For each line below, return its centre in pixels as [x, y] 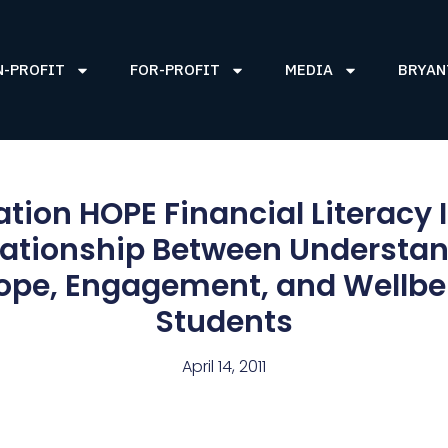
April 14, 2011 [224, 367]
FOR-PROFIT [174, 69]
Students [224, 322]
